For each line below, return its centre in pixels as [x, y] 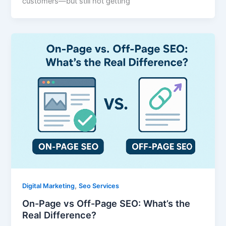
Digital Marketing [49, 186]
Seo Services [99, 186]
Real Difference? [60, 215]
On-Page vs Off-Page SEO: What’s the [106, 203]
